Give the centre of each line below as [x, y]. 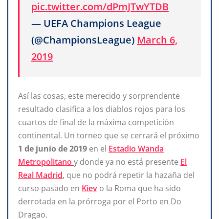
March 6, [157, 40]
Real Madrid [40, 175]
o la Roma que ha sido [139, 188]
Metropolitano [46, 162]
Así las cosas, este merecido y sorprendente [99, 96]
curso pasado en [50, 188]
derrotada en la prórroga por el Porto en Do [100, 201]
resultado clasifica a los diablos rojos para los [102, 109]
